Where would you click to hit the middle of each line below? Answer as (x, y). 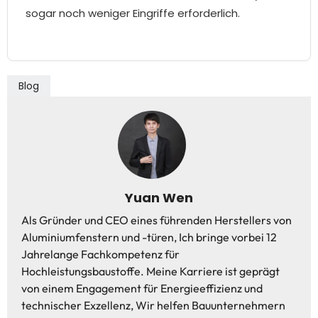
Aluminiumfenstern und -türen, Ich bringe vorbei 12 (149, 237)
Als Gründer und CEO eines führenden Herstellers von (157, 220)
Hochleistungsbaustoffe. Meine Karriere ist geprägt (150, 272)
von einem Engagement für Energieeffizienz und (142, 289)
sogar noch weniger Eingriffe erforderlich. (133, 13)
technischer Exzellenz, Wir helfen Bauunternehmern (153, 306)
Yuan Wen (159, 198)
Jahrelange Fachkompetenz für (100, 254)
